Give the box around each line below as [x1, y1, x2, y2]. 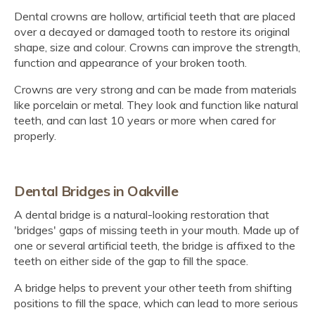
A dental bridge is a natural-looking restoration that [14, 207, 269, 221]
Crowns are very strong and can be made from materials [14, 82, 297, 96]
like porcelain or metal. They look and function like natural [14, 97, 298, 112]
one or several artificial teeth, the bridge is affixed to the [14, 238, 295, 252]
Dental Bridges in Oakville [14, 181, 178, 200]
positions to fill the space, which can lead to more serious [14, 295, 298, 310]
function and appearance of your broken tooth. [14, 55, 247, 70]
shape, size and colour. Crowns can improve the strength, [14, 39, 300, 54]
